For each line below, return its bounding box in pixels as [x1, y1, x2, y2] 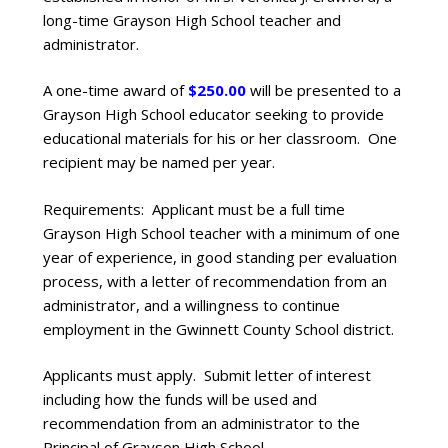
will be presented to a [246, 80, 401, 101]
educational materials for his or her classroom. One [43, 128, 397, 149]
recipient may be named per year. [43, 152, 275, 173]
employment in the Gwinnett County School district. [43, 318, 394, 339]
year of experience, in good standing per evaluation [43, 246, 397, 267]
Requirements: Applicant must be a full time [43, 198, 345, 219]
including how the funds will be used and [43, 389, 317, 410]
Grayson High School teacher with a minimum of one [43, 222, 400, 243]
